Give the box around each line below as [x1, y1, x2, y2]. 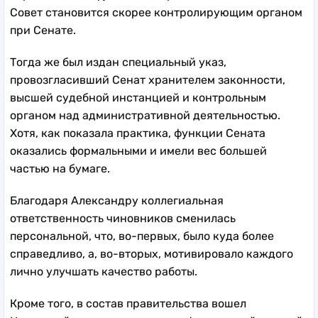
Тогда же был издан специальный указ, [10, 55, 226, 69]
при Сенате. [10, 23, 76, 37]
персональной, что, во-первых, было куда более [10, 229, 274, 243]
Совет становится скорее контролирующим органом [10, 5, 302, 19]
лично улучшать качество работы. [10, 264, 197, 278]
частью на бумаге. [10, 161, 110, 175]
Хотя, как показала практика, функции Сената [10, 126, 265, 140]
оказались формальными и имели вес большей [10, 143, 267, 158]
